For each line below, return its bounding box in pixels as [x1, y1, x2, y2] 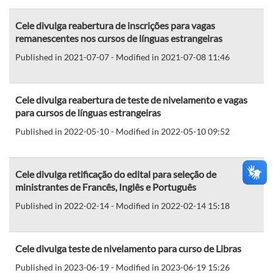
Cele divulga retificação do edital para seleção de [15, 168, 216, 180]
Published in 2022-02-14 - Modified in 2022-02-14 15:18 [15, 200, 230, 211]
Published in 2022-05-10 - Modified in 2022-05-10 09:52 [15, 126, 230, 136]
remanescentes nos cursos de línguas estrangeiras [15, 32, 222, 44]
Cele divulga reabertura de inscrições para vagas [15, 19, 215, 31]
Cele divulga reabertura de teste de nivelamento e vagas [15, 93, 247, 105]
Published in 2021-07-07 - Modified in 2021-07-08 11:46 [15, 51, 230, 62]
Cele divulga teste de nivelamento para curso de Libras [15, 242, 241, 254]
